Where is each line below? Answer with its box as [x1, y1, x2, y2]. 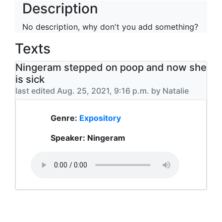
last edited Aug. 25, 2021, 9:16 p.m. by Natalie [15, 86, 189, 96]
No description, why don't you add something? [22, 22, 198, 32]
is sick [15, 73, 45, 85]
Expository [79, 113, 121, 123]
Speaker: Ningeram [51, 133, 125, 143]
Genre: [51, 113, 79, 123]
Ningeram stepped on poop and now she [15, 61, 207, 73]
